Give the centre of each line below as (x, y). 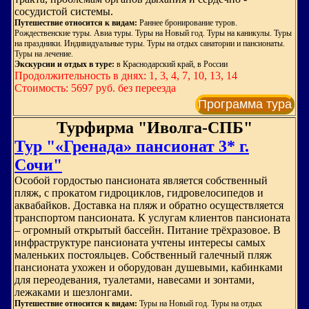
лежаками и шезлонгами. (73, 292)
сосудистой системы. (64, 11)
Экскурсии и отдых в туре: (66, 64)
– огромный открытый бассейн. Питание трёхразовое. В (148, 230)
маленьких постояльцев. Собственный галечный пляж (143, 255)
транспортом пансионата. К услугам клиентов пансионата (152, 218)
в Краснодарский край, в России (172, 64)
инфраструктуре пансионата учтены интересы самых (140, 242)
